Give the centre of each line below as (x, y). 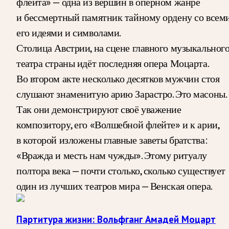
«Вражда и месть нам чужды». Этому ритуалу (112, 155)
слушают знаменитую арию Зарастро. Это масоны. (121, 94)
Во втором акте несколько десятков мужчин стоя (118, 78)
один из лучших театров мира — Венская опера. (114, 186)
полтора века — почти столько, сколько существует (121, 170)
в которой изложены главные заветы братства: (112, 140)
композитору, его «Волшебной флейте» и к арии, (118, 124)
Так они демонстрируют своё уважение (99, 109)
